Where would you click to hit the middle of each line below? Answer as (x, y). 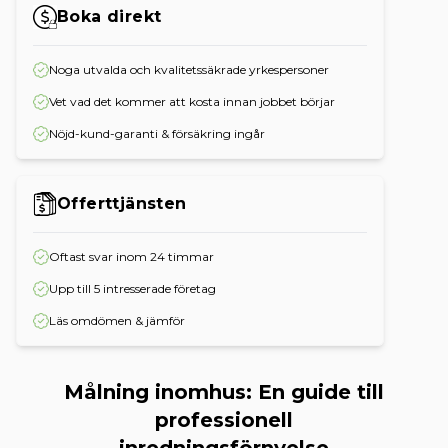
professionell (224, 420)
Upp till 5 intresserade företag (132, 288)
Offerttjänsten (122, 203)
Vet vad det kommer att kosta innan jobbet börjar (192, 101)
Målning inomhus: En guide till (224, 392)
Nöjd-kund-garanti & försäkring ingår (157, 133)
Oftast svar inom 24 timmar (131, 256)
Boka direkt (109, 16)
